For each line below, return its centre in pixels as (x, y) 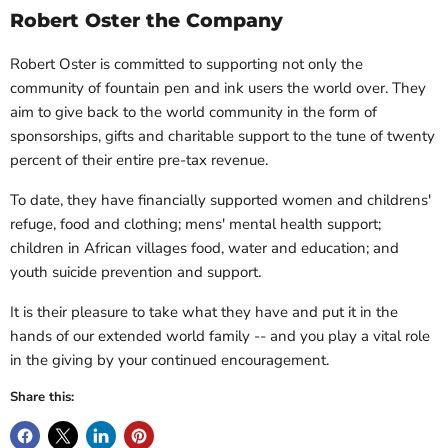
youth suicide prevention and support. (135, 272)
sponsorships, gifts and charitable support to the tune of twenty (222, 136)
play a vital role (377, 336)
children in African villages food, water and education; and (204, 248)
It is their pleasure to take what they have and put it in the (204, 312)
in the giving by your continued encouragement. (169, 360)
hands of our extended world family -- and (155, 336)
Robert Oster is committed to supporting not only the (186, 64)
